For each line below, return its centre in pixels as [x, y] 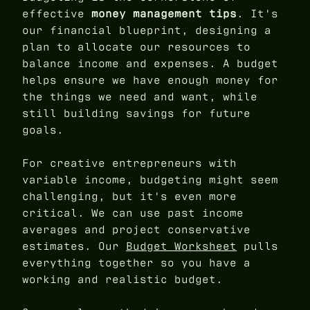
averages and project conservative [136, 229]
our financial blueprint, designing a [147, 30]
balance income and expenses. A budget [150, 63]
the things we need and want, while [140, 96]
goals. [43, 129]
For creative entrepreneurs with [129, 163]
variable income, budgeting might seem [150, 179]
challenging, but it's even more [129, 196]
